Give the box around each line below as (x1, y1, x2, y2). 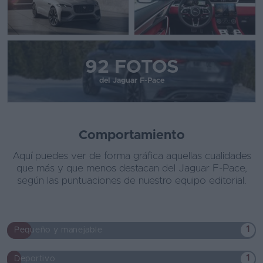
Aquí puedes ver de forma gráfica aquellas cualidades (12, 151, 251, 161)
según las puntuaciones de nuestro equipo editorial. (16, 176, 247, 186)
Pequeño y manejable (14, 226, 103, 235)
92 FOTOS (85, 58, 178, 77)
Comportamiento (78, 129, 185, 143)
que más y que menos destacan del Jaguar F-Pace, (16, 163, 247, 174)
